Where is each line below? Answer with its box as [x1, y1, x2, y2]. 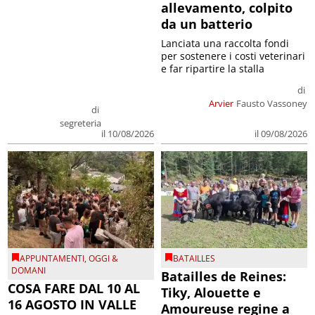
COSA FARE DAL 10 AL [8, 280, 141, 297]
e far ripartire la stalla [161, 61, 264, 75]
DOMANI [11, 264, 46, 277]
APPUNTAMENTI [20, 252, 85, 265]
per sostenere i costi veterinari [161, 49, 305, 63]
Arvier [208, 96, 233, 110]
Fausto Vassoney [236, 96, 307, 110]
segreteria [60, 116, 101, 129]
